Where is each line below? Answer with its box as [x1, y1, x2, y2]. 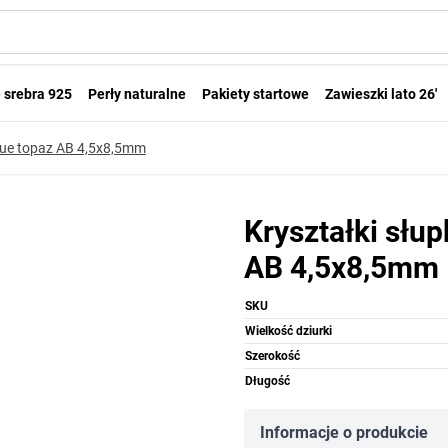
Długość [245, 374, 290, 388]
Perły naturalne [88, 86, 186, 102]
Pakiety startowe [202, 86, 309, 102]
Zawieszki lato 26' [325, 86, 437, 102]
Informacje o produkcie [260, 423, 428, 442]
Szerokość [245, 349, 300, 363]
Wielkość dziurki [245, 324, 332, 338]
